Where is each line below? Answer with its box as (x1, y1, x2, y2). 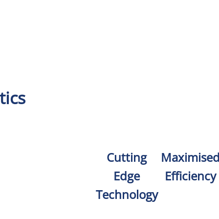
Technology (95, 186, 158, 203)
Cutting (107, 149, 147, 166)
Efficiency (164, 168, 216, 184)
